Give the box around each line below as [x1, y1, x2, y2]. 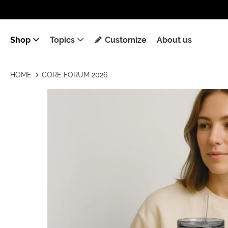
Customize [105, 35, 147, 45]
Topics [49, 35, 75, 45]
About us [156, 35, 192, 45]
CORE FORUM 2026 [41, 70, 107, 79]
